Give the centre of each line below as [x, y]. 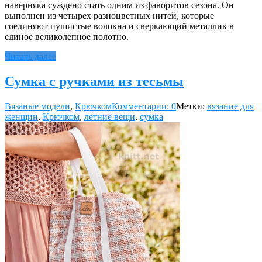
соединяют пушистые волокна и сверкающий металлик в [119, 26]
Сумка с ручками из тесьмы [94, 81]
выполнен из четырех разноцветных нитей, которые [109, 15]
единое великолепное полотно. [67, 36]
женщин [21, 116]
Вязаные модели [37, 106]
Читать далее [30, 56]
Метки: [192, 106]
